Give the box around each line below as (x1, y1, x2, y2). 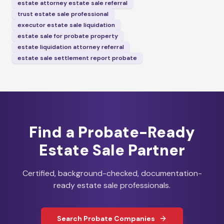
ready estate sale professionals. (53, 180, 170, 190)
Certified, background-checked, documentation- (22, 168, 202, 178)
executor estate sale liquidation (17, 21, 115, 29)
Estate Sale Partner (39, 140, 185, 160)
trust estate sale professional (17, 10, 108, 18)
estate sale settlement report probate (17, 54, 137, 62)
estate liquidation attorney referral (17, 43, 124, 51)
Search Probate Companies (57, 214, 155, 223)
